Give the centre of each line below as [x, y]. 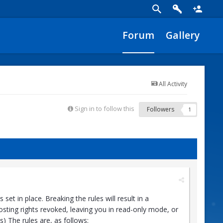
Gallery [183, 35]
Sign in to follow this [105, 109]
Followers [161, 109]
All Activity [173, 84]
